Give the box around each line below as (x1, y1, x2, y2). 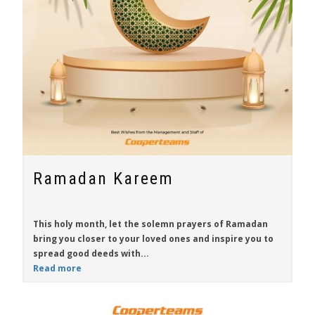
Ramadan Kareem (33, 169, 174, 188)
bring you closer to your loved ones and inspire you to (33, 233, 274, 245)
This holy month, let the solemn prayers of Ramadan (33, 218, 268, 230)
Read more (33, 262, 82, 274)
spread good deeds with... (33, 247, 149, 259)
